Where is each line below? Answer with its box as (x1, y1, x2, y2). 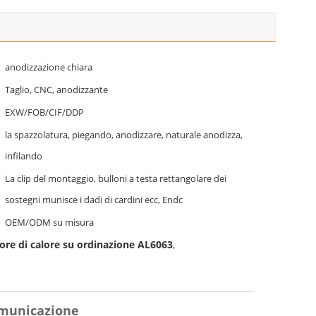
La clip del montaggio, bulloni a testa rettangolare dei (5, 172, 226, 185)
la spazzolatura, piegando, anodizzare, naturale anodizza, (5, 128, 243, 141)
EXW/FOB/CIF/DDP (5, 106, 84, 119)
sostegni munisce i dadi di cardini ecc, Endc (5, 193, 183, 206)
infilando (5, 150, 42, 162)
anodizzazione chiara (5, 61, 92, 73)
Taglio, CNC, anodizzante (5, 83, 108, 96)
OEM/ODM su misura (5, 216, 94, 229)
